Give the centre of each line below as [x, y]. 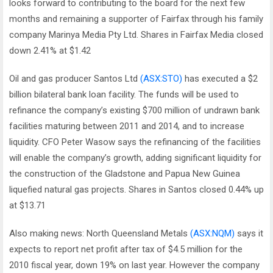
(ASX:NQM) [212, 233]
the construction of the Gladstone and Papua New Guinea [125, 174]
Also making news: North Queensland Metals [100, 233]
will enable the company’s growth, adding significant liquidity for [135, 158]
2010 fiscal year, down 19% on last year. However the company [134, 265]
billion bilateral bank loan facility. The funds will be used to [124, 94]
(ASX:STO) [161, 79]
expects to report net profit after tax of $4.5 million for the [126, 249]
